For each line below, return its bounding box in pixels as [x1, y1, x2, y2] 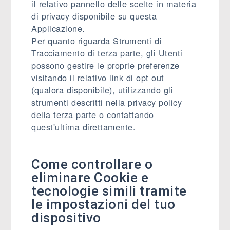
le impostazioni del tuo [31, 197, 176, 212]
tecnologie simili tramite [31, 183, 187, 199]
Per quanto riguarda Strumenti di [31, 34, 162, 47]
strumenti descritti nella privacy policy [31, 96, 182, 108]
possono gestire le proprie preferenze [31, 59, 180, 71]
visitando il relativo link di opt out [31, 71, 164, 84]
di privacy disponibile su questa [31, 10, 157, 22]
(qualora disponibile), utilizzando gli [31, 84, 174, 96]
